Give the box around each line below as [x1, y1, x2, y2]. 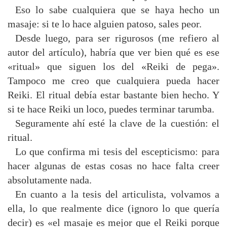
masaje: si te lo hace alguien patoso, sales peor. [8, 18, 202, 29]
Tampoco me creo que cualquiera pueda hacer [8, 75, 219, 86]
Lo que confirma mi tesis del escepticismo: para [15, 146, 219, 157]
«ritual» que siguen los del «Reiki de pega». [8, 61, 219, 72]
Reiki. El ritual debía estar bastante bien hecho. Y [8, 89, 219, 100]
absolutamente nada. [8, 174, 92, 185]
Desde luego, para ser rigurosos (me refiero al [15, 32, 219, 44]
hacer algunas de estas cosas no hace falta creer [8, 160, 219, 171]
